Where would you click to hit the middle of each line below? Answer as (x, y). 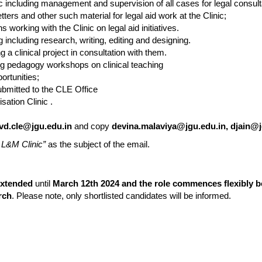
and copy (92, 126)
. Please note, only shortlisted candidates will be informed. (121, 196)
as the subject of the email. (99, 144)
